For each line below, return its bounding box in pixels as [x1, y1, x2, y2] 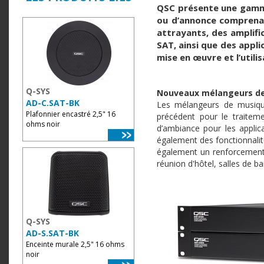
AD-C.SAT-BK [26, 97, 80, 108]
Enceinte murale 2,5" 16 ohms [26, 239, 124, 249]
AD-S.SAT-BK [26, 227, 79, 239]
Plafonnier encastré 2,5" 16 [26, 109, 115, 119]
